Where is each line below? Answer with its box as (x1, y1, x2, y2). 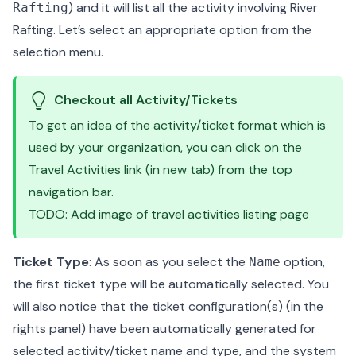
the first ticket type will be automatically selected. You (13, 276, 329, 292)
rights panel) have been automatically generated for (13, 320, 316, 337)
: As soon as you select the (89, 253, 249, 270)
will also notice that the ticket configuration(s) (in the (13, 298, 323, 315)
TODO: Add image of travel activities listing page (29, 206, 309, 222)
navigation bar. (29, 184, 114, 200)
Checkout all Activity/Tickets (54, 91, 238, 108)
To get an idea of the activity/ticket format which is (29, 117, 326, 133)
